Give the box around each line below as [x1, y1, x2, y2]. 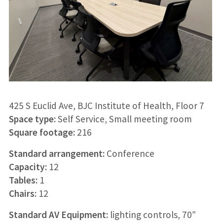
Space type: [8, 113, 58, 125]
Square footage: [8, 126, 75, 139]
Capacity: [8, 161, 47, 173]
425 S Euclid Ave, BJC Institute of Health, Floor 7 [8, 100, 204, 112]
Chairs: [8, 187, 37, 200]
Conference [104, 147, 154, 160]
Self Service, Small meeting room [57, 113, 192, 125]
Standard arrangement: [8, 147, 105, 160]
